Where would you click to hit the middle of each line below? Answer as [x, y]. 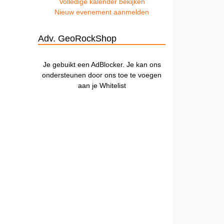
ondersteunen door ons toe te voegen [102, 75]
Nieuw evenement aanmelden [102, 12]
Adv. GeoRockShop [77, 38]
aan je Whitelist [102, 85]
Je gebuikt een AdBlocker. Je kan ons [102, 64]
